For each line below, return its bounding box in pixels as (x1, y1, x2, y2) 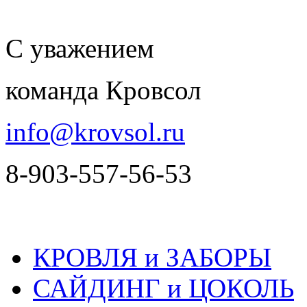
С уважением (5, 33, 154, 63)
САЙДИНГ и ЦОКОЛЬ (33, 273, 294, 303)
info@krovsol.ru (5, 116, 185, 147)
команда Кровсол (5, 75, 201, 105)
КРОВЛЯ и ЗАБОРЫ (33, 242, 271, 272)
